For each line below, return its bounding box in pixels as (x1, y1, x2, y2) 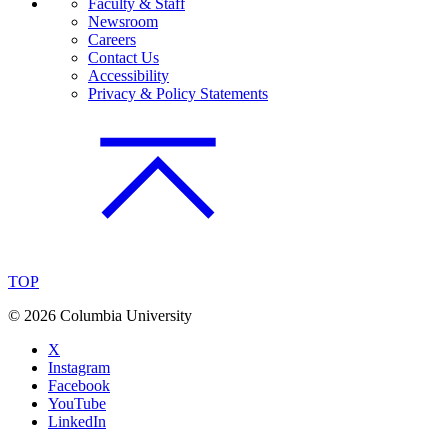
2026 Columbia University (24, 307, 192, 325)
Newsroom (88, 13, 158, 31)
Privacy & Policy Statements (88, 85, 268, 103)
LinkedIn (48, 413, 106, 431)
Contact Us (88, 49, 159, 67)
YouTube (48, 395, 106, 413)
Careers (88, 31, 136, 49)
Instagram (48, 359, 110, 377)
